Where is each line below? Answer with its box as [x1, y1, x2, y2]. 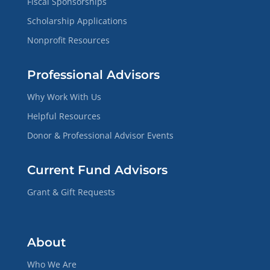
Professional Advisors [27, 67, 160, 82]
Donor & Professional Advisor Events [27, 129, 174, 141]
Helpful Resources [27, 110, 101, 122]
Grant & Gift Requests [27, 186, 115, 198]
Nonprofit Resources [27, 34, 110, 46]
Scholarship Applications [27, 14, 127, 27]
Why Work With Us [27, 90, 101, 102]
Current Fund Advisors [27, 162, 168, 177]
